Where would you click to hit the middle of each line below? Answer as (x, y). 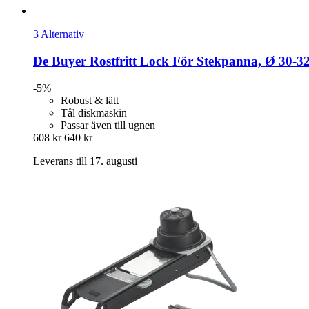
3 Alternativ (59, 34)
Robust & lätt (90, 100)
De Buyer (60, 61)
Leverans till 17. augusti (85, 161)
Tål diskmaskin (94, 112)
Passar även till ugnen (108, 125)
